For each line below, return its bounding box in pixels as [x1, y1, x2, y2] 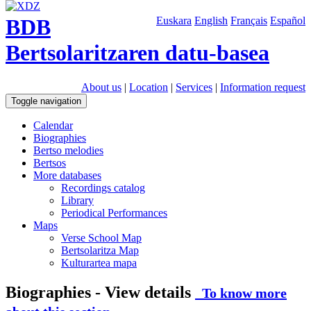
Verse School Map [61, 231, 142, 244]
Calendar [33, 119, 73, 131]
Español [270, 15, 305, 27]
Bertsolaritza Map [61, 244, 139, 256]
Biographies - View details [6, 283, 195, 301]
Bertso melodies [33, 144, 103, 156]
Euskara [156, 15, 192, 27]
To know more [195, 285, 287, 301]
